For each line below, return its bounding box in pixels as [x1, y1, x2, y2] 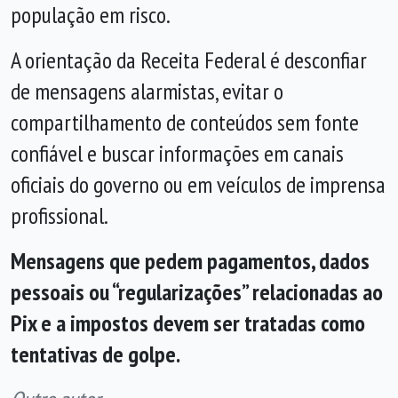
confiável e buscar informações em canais [11, 139, 344, 168]
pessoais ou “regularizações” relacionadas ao [11, 277, 383, 306]
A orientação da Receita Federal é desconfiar [11, 45, 367, 75]
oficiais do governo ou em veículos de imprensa [11, 170, 386, 199]
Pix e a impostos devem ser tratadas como [11, 308, 365, 338]
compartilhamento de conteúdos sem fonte [11, 107, 359, 137]
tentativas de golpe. [11, 339, 180, 369]
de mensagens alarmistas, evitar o [11, 76, 283, 106]
